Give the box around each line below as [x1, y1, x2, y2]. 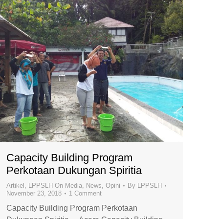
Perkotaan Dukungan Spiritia [6, 164, 142, 176]
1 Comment [69, 189, 102, 197]
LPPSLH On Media [28, 181, 82, 189]
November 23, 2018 [6, 189, 62, 197]
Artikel [6, 181, 24, 189]
